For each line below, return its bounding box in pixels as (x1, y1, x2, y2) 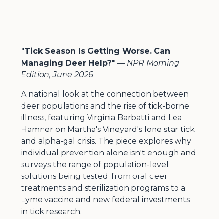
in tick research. (21, 206, 82, 216)
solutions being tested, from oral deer (21, 171, 168, 181)
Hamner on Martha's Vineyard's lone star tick (21, 124, 195, 134)
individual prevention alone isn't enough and (21, 148, 196, 157)
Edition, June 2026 (21, 69, 93, 79)
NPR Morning (126, 58, 179, 67)
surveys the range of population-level (21, 159, 169, 169)
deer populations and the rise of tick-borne (21, 101, 189, 110)
